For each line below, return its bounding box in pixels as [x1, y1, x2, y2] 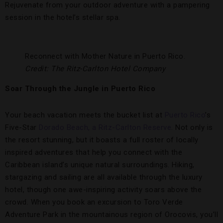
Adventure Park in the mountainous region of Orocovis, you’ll [5, 210, 218, 220]
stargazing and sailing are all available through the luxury [5, 173, 203, 182]
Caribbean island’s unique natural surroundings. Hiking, [5, 160, 195, 170]
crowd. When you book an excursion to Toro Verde [5, 198, 183, 207]
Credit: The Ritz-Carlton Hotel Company [25, 64, 165, 74]
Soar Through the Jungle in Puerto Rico [5, 84, 155, 94]
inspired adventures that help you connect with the [5, 148, 182, 157]
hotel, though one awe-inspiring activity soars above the [5, 185, 202, 195]
